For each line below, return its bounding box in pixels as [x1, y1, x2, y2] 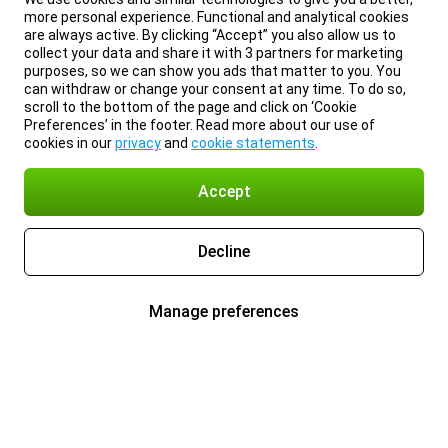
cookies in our [24, 135, 115, 151]
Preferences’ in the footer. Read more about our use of [24, 117, 375, 133]
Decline [198, 242, 250, 261]
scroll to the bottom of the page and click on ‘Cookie [24, 99, 357, 115]
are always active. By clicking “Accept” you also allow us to [24, 27, 396, 43]
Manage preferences [149, 302, 299, 321]
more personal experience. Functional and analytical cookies [24, 9, 409, 25]
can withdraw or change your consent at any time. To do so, [24, 81, 406, 97]
